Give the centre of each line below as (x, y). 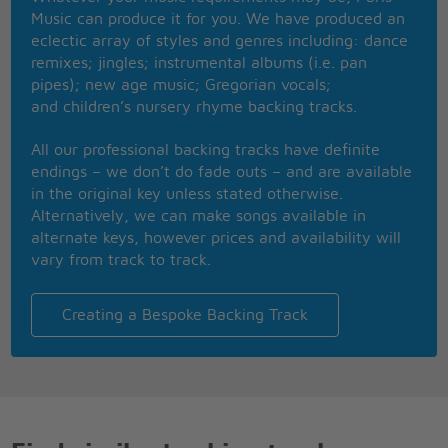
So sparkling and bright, (119, 48)
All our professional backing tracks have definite (206, 150)
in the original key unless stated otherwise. (187, 194)
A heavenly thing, (96, 136)
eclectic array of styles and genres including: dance (220, 40)
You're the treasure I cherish (134, 26)
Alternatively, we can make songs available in (199, 216)
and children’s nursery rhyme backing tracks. (194, 106)
